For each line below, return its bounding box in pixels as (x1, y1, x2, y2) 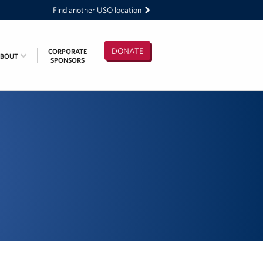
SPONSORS (50, 56, 85, 65)
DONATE (112, 46, 143, 56)
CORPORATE (48, 47, 87, 56)
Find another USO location (53, 5, 141, 15)
